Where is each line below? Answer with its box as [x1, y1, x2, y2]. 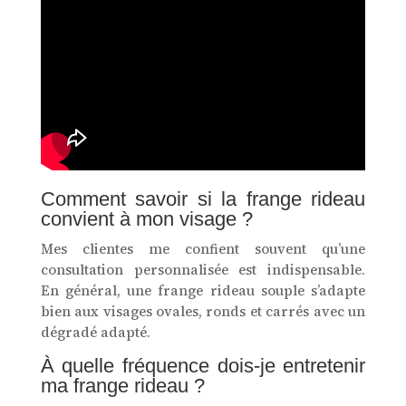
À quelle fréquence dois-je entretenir [40, 354, 366, 378]
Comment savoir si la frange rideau [40, 188, 366, 211]
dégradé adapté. [40, 323, 150, 343]
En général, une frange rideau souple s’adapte [40, 281, 366, 301]
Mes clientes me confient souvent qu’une [40, 239, 366, 259]
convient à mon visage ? [40, 208, 253, 231]
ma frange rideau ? [40, 374, 205, 398]
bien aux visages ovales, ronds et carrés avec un [40, 302, 366, 322]
